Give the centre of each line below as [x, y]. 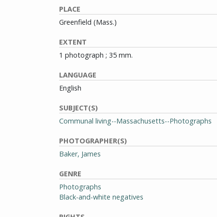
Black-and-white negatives [101, 197]
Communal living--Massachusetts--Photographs [135, 121]
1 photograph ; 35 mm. [96, 55]
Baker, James [80, 154]
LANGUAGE [78, 75]
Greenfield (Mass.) [88, 22]
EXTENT [73, 42]
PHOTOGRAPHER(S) [93, 141]
